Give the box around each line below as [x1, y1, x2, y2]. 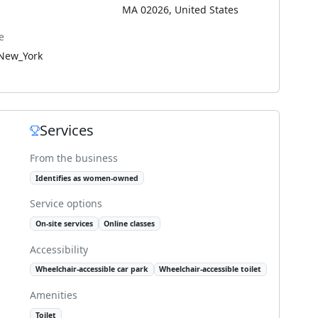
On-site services [35, 219, 93, 229]
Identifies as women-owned [35, 172, 138, 183]
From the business [30, 151, 118, 165]
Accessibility [30, 242, 88, 256]
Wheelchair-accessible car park [35, 264, 148, 275]
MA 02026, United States [122, 3, 239, 16]
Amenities [30, 288, 77, 302]
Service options [30, 197, 102, 211]
